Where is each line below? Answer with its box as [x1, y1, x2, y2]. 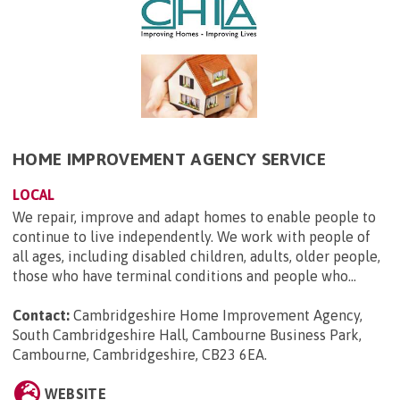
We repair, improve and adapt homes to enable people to [12, 208, 376, 225]
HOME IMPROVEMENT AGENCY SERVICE [12, 148, 326, 169]
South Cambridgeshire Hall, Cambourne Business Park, [12, 326, 362, 343]
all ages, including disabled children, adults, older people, [12, 247, 380, 264]
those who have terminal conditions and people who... [12, 267, 356, 284]
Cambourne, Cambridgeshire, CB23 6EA [12, 346, 264, 362]
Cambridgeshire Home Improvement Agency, [73, 306, 362, 323]
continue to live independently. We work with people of [12, 228, 371, 245]
